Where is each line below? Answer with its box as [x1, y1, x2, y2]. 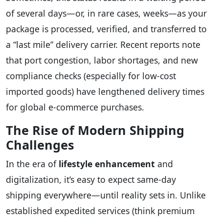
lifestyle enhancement [59, 157, 155, 170]
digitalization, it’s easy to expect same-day [6, 173, 176, 185]
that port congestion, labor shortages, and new [6, 54, 198, 66]
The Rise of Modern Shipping [6, 121, 184, 138]
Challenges [6, 136, 74, 153]
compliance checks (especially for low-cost [6, 69, 176, 82]
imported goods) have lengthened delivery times [6, 85, 204, 97]
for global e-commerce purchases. [6, 101, 144, 113]
